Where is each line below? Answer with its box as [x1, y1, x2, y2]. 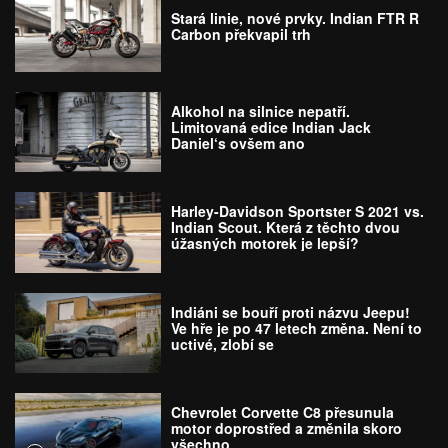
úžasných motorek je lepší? [171, 233, 360, 254]
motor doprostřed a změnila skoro [171, 418, 403, 439]
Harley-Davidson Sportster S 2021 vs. [171, 201, 425, 222]
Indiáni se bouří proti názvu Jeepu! [171, 301, 411, 322]
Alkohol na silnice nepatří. [171, 100, 351, 121]
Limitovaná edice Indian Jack [171, 116, 372, 137]
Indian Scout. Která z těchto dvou [171, 217, 401, 238]
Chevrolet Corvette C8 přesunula [171, 402, 395, 423]
